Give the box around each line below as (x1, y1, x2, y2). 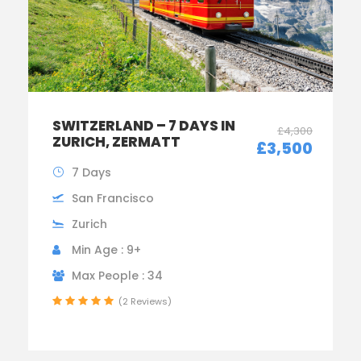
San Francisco (72, 190, 154, 207)
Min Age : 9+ (72, 242, 141, 259)
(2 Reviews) (118, 295, 172, 309)
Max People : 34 (72, 268, 163, 284)
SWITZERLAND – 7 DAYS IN (52, 116, 235, 136)
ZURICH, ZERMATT (52, 132, 180, 152)
